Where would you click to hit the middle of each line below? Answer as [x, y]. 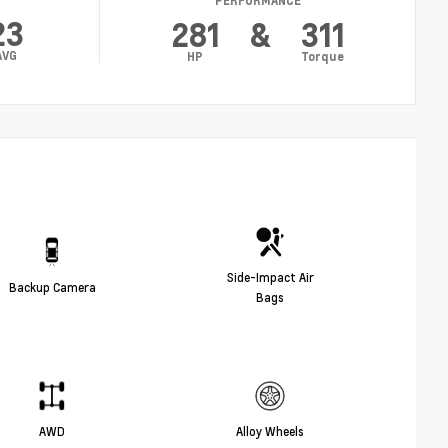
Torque [323, 57]
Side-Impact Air [270, 277]
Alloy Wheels [270, 431]
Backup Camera [52, 287]
